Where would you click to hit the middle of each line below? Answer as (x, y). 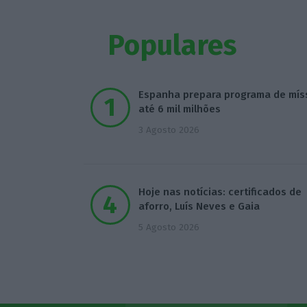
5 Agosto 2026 (169, 228)
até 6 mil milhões (179, 109)
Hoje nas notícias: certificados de (220, 192)
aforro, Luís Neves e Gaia (199, 207)
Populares (172, 45)
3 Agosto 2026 (169, 130)
